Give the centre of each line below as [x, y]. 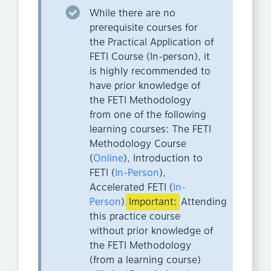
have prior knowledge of [145, 86]
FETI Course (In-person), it [150, 57]
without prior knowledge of [151, 231]
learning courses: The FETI [150, 130]
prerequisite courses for [144, 28]
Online [108, 159]
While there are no [132, 14]
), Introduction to [163, 159]
